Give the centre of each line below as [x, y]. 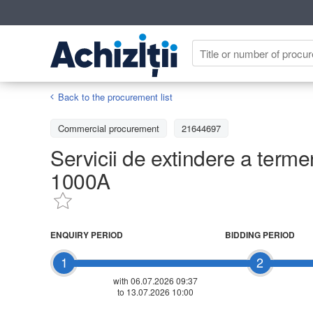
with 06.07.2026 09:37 [155, 280]
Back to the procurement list [115, 96]
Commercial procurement [109, 128]
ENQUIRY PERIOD [87, 234]
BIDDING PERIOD [260, 234]
